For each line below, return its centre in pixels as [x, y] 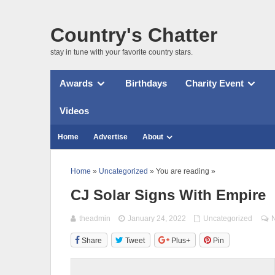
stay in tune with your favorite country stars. [122, 52]
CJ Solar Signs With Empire [168, 195]
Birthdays [146, 83]
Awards [76, 83]
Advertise [110, 137]
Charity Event [214, 83]
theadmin [95, 218]
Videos [74, 110]
